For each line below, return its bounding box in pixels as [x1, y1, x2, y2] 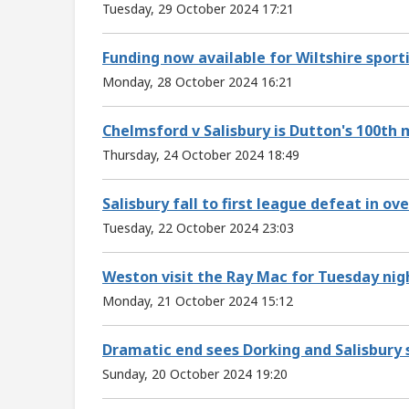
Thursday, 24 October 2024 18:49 [102, 145, 299, 163]
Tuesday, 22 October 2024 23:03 [102, 218, 294, 236]
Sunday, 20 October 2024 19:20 [102, 364, 288, 383]
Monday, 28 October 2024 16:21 [102, 72, 293, 90]
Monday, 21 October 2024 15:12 [102, 291, 293, 309]
